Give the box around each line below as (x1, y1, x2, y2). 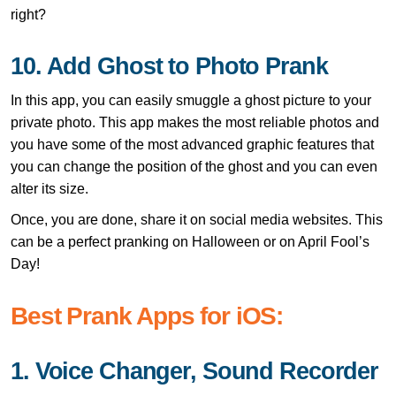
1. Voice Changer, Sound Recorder (11, 357, 379, 385)
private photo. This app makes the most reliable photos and (11, 114, 379, 130)
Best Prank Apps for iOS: (11, 301, 284, 330)
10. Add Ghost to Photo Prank (11, 52, 328, 80)
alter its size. (11, 180, 88, 196)
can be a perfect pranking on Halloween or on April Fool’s (11, 233, 369, 249)
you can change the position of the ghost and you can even (11, 158, 377, 174)
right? (11, 6, 46, 22)
